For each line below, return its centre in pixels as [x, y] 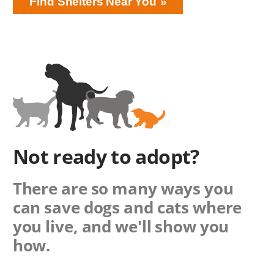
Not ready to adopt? [106, 156]
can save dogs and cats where [127, 207]
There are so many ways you [123, 188]
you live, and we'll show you [121, 226]
